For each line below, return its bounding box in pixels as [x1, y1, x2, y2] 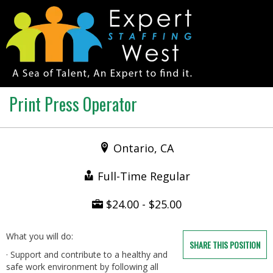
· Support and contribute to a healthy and [6, 249, 168, 260]
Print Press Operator [9, 91, 137, 116]
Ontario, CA [113, 141, 174, 155]
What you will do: [6, 230, 73, 242]
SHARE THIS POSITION [190, 238, 260, 251]
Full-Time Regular [97, 169, 190, 183]
